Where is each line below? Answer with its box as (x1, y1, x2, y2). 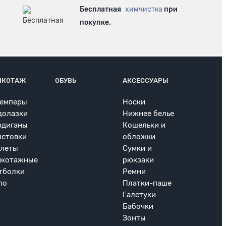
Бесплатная (80, 5, 123, 14)
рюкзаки (122, 155, 154, 165)
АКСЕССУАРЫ (122, 77, 168, 85)
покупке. (80, 18, 111, 27)
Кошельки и (122, 121, 165, 130)
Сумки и (122, 144, 152, 153)
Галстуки (122, 190, 156, 200)
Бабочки (122, 202, 153, 211)
